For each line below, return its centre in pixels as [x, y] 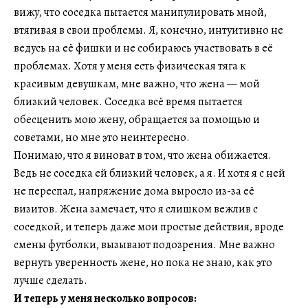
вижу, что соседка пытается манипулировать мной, [140, 13]
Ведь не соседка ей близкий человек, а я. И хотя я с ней [150, 174]
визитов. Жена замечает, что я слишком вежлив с [136, 209]
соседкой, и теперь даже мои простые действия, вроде [149, 227]
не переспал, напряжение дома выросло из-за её [134, 191]
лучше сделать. [51, 281]
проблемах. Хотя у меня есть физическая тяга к [130, 66]
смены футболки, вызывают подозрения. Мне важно [144, 245]
